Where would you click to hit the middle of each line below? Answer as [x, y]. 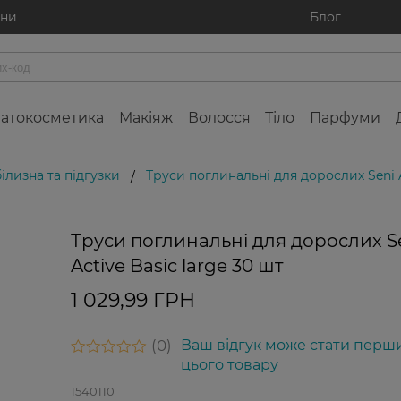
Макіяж [145, 118]
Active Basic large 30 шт [176, 266]
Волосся [219, 118]
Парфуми [346, 118]
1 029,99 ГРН [132, 300]
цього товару [229, 365]
